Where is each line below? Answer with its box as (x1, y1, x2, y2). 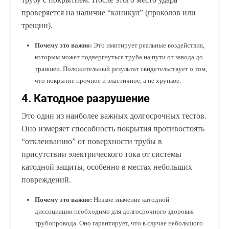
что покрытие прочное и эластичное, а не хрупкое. (35, 76, 181, 84)
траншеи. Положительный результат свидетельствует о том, (35, 64, 208, 73)
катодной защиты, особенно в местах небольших (21, 162, 193, 171)
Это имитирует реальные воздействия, (92, 41, 205, 49)
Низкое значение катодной (92, 195, 170, 203)
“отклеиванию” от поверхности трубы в (21, 136, 163, 146)
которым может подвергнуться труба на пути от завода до (35, 53, 203, 61)
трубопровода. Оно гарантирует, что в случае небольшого (35, 219, 203, 227)
